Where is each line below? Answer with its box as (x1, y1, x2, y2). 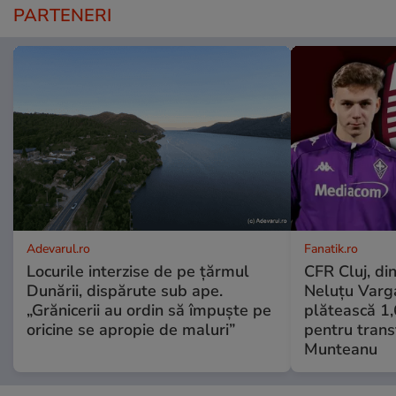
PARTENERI (13, 4, 111, 28)
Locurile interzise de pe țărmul (27, 261, 249, 283)
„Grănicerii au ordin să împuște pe (27, 300, 271, 322)
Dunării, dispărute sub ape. (27, 280, 223, 302)
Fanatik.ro (303, 240, 358, 258)
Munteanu (303, 339, 377, 361)
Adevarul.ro (27, 240, 90, 258)
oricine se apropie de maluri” (27, 319, 235, 341)
